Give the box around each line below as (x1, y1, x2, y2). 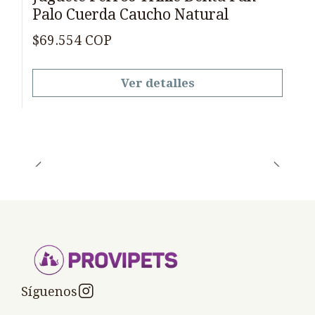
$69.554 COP (32, 32, 112, 49)
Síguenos (21, 283, 77, 299)
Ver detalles (120, 75, 195, 90)
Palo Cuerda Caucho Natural (32, 6, 229, 24)
